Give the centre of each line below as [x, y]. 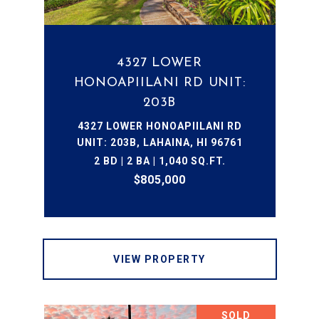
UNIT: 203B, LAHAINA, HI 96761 [159, 142]
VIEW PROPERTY [159, 259]
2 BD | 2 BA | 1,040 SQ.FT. [159, 161]
